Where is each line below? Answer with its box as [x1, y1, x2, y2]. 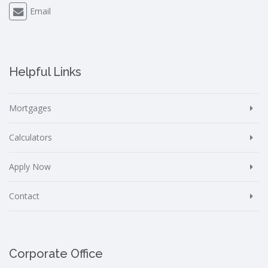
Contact [9, 190, 39, 202]
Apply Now [9, 160, 51, 172]
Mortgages [9, 102, 51, 114]
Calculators [9, 131, 52, 143]
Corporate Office [9, 246, 103, 261]
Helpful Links [9, 64, 81, 79]
